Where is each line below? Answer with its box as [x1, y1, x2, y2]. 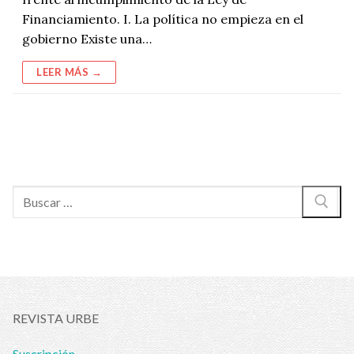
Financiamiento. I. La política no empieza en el [22, 10, 303, 27]
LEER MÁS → [36, 65, 102, 78]
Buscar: [12, 186, 53, 202]
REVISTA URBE [13, 311, 99, 326]
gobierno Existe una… [22, 30, 152, 47]
